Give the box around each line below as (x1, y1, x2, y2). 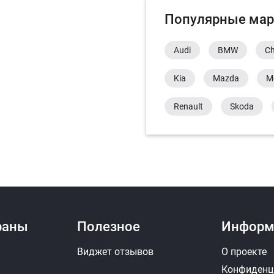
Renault (174, 102, 203, 111)
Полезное (76, 219, 140, 234)
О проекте (221, 246, 267, 257)
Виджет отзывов (76, 246, 154, 257)
